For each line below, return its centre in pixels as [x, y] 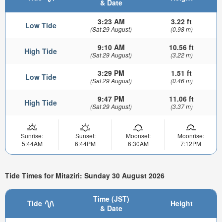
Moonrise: [191, 135]
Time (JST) [111, 198]
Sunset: [85, 135]
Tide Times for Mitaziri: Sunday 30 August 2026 [85, 176]
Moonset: [138, 135]
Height [181, 203]
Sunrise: [32, 135]
